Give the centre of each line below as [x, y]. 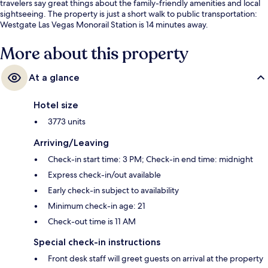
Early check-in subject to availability [113, 191]
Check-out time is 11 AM [92, 222]
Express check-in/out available [104, 175]
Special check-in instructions [97, 242]
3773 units [67, 122]
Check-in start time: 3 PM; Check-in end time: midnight [150, 159]
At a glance [54, 78]
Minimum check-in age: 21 [97, 206]
